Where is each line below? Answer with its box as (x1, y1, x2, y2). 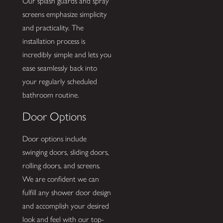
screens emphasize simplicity (22, 9, 107, 19)
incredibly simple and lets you (22, 49, 111, 59)
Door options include (22, 134, 87, 144)
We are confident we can (22, 174, 99, 184)
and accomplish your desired (22, 201, 109, 211)
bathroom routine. (22, 90, 79, 100)
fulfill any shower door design (22, 188, 111, 198)
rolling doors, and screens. (22, 161, 101, 171)
